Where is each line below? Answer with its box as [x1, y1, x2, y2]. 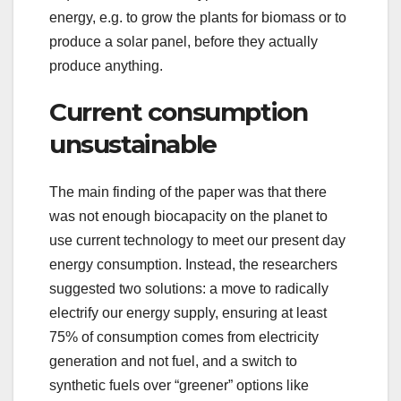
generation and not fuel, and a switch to [49, 354, 297, 370]
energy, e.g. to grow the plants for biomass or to [49, 9, 346, 25]
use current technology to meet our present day [49, 233, 346, 249]
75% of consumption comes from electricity [49, 329, 319, 346]
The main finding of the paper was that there [49, 184, 327, 200]
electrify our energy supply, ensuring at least [49, 305, 327, 321]
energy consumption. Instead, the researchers [49, 257, 337, 273]
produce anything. [49, 57, 163, 73]
